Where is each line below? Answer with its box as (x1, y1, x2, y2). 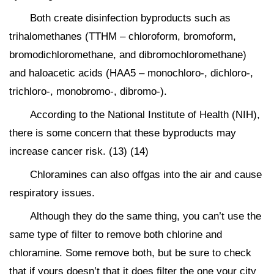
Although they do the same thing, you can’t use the (30, 210, 261, 222)
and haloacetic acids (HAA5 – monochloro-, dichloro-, (9, 67, 253, 79)
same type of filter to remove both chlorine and (9, 228, 222, 240)
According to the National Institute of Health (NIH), (30, 108, 260, 120)
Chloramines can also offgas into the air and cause (30, 168, 262, 180)
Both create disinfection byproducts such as (30, 12, 231, 24)
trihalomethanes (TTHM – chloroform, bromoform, (9, 30, 236, 42)
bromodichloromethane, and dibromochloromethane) (9, 48, 246, 61)
